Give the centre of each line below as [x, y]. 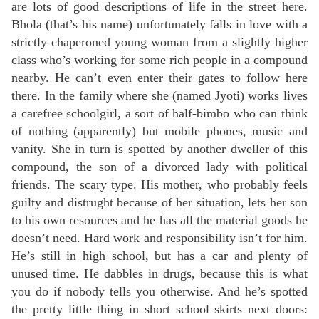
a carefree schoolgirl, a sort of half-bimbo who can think [159, 114]
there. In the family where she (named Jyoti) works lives [159, 96]
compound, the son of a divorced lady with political [159, 167]
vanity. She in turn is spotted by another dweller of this [159, 149]
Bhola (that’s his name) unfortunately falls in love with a [159, 25]
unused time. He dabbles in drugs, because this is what [159, 274]
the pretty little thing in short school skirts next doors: [159, 309]
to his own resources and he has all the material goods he [159, 220]
